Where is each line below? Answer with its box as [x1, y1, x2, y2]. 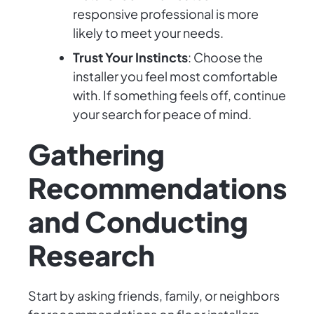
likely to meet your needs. [73, 25, 224, 41]
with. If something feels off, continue [73, 87, 286, 104]
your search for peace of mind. [73, 106, 252, 123]
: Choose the [188, 49, 263, 66]
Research [28, 237, 155, 273]
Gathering [28, 136, 165, 172]
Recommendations [28, 170, 287, 206]
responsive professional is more [73, 6, 259, 22]
